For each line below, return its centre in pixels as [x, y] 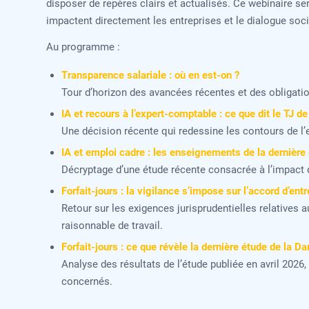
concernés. [87, 281]
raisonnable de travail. [112, 225]
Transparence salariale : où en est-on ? [151, 75]
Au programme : [83, 47]
